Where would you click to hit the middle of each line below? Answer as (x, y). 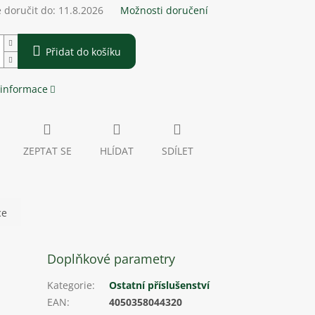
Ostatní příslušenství (160, 285)
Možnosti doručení (164, 11)
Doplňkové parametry (111, 259)
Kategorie (70, 285)
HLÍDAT (116, 151)
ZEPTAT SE (47, 151)
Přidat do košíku (83, 52)
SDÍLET (177, 151)
